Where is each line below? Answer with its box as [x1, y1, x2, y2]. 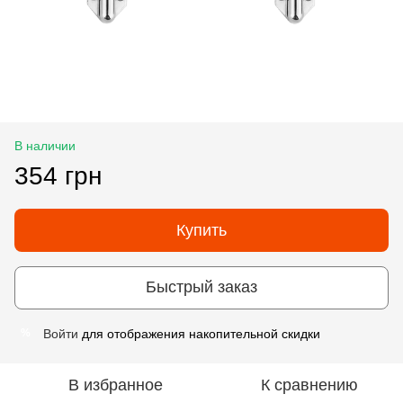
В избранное [67, 375, 163, 394]
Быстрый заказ [146, 278, 257, 297]
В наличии [14, 138, 76, 153]
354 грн [14, 161, 102, 190]
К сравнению [261, 375, 358, 394]
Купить [176, 220, 227, 239]
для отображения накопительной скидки [78, 326, 320, 341]
